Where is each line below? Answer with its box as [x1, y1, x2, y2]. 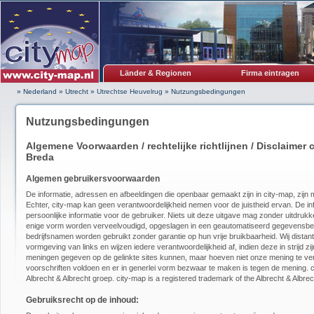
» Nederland [17, 88, 57, 95]
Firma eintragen [241, 69, 299, 77]
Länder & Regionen [119, 69, 191, 77]
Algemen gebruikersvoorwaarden [26, 174, 160, 184]
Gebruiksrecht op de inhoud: [26, 295, 139, 305]
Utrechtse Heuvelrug [97, 88, 163, 95]
